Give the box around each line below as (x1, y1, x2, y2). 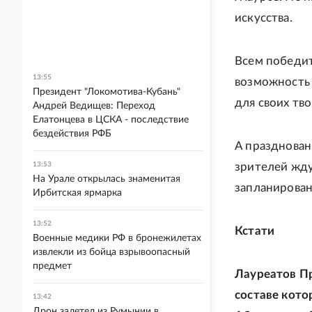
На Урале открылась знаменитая (33, 174, 180, 184)
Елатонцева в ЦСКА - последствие (33, 115, 189, 125)
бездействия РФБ (33, 129, 111, 139)
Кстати (235, 225, 275, 237)
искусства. (235, 12, 292, 24)
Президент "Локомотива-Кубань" (33, 87, 180, 97)
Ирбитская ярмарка (33, 188, 122, 198)
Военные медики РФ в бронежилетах (33, 233, 201, 243)
